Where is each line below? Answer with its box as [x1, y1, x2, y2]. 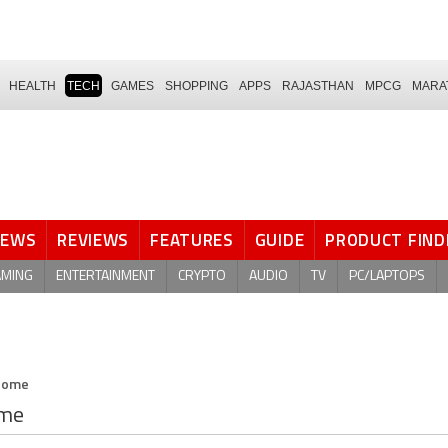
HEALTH [9, 78, 56, 93]
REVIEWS [57, 227, 130, 253]
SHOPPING [165, 78, 228, 93]
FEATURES [150, 227, 234, 253]
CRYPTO [178, 268, 226, 284]
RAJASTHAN [282, 78, 354, 93]
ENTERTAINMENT [56, 268, 155, 284]
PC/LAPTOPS [349, 268, 425, 284]
